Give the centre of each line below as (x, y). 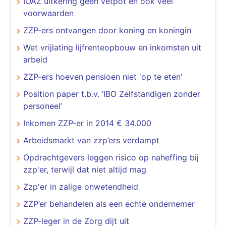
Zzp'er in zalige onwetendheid (81, 186)
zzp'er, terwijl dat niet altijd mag (85, 169)
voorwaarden (48, 13)
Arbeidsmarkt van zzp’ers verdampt (91, 140)
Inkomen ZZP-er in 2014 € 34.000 (87, 123)
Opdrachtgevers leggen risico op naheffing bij (111, 157)
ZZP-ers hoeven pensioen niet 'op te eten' (103, 76)
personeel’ (43, 106)
